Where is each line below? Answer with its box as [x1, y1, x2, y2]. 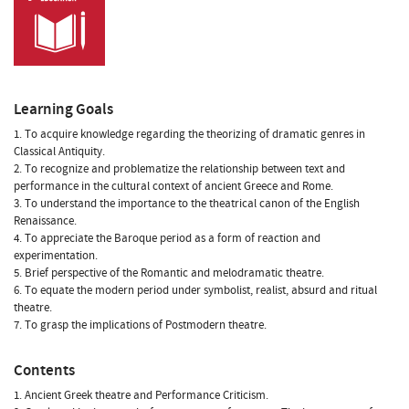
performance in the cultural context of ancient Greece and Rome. [14, 177, 333, 194]
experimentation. [14, 246, 98, 264]
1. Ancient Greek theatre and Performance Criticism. [14, 386, 268, 404]
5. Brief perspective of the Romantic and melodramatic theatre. [14, 264, 324, 281]
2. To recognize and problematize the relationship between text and [14, 160, 345, 177]
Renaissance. [14, 212, 77, 229]
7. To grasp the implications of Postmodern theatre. [14, 316, 267, 333]
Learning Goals [14, 98, 113, 120]
